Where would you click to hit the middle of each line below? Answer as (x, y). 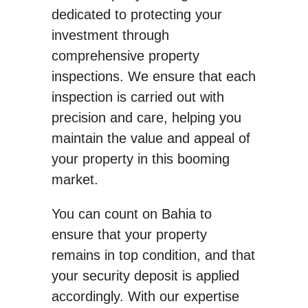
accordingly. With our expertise (145, 297)
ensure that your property (129, 235)
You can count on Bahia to (131, 214)
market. (75, 180)
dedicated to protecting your (136, 15)
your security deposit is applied (145, 276)
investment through (110, 35)
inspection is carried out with (137, 97)
